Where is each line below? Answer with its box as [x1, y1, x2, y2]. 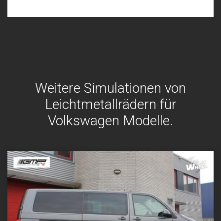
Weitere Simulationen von [35, 79, 186, 96]
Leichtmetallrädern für [44, 96, 177, 112]
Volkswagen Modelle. [48, 112, 173, 129]
